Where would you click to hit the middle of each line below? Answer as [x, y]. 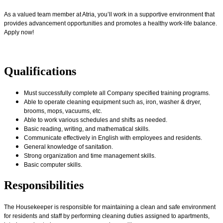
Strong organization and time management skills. [90, 156]
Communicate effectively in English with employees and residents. [113, 138]
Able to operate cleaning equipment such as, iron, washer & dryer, [112, 102]
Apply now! [19, 32]
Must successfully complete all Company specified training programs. [117, 93]
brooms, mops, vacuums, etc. [63, 111]
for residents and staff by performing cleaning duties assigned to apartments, [107, 216]
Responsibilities [44, 185]
